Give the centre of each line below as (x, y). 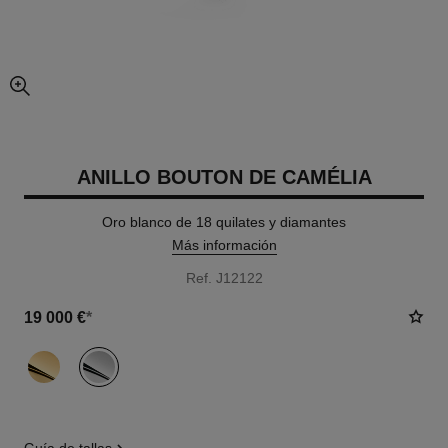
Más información (224, 245)
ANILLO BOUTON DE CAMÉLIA (224, 177)
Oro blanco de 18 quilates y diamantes (224, 222)
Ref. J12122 (224, 278)
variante (49, 356)
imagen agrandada (68, 94)
